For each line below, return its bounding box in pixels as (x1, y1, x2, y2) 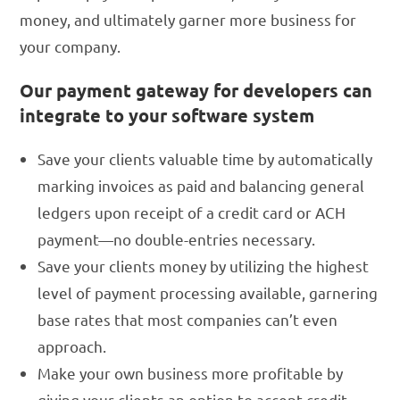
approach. (37, 337, 107, 356)
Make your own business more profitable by (37, 363, 344, 383)
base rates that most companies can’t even (37, 310, 338, 329)
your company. (20, 37, 121, 56)
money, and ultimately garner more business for (20, 10, 357, 29)
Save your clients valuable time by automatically (37, 149, 373, 169)
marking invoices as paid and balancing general (37, 176, 365, 196)
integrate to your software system (20, 104, 315, 128)
